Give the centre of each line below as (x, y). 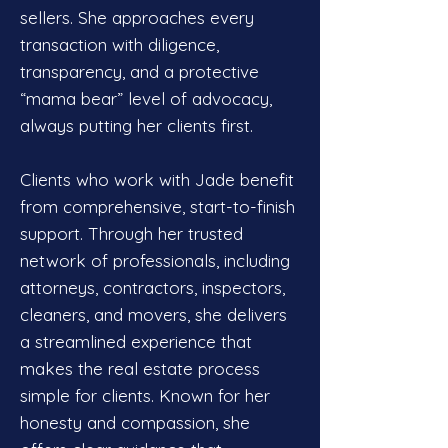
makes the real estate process (140, 368)
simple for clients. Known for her (145, 395)
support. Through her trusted (131, 233)
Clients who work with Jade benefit (157, 179)
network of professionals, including (155, 260)
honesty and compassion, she (135, 422)
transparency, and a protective (139, 71)
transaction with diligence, (119, 44)
